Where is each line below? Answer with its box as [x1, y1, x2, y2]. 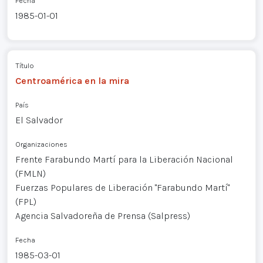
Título [15, 60, 34, 70]
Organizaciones [15, 139, 68, 149]
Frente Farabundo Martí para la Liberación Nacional [15, 153, 233, 165]
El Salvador [15, 114, 63, 126]
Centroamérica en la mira [15, 75, 129, 86]
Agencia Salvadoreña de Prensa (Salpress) [15, 210, 190, 221]
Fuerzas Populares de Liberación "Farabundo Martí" [15, 181, 230, 193]
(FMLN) [15, 167, 46, 179]
